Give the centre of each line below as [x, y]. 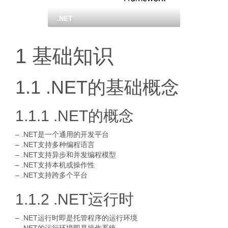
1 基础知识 [64, 56]
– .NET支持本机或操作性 [55, 165]
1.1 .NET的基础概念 [97, 87]
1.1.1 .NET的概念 [75, 116]
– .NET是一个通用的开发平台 [62, 134]
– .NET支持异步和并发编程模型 [66, 155]
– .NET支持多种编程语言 [55, 145]
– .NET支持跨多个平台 [51, 175]
